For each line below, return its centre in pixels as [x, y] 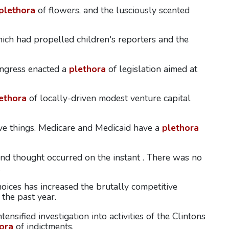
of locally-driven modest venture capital [108, 98]
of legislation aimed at [151, 69]
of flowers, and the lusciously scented [112, 10]
